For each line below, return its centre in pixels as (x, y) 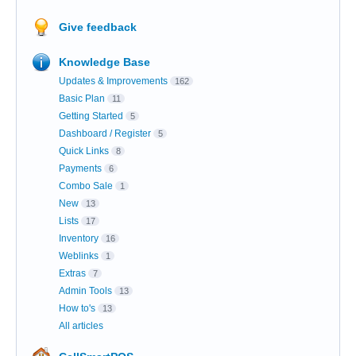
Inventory (79, 239)
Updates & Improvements (113, 81)
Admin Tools (85, 291)
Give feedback (98, 27)
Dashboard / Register (105, 134)
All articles (81, 326)
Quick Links (84, 151)
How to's (77, 309)
